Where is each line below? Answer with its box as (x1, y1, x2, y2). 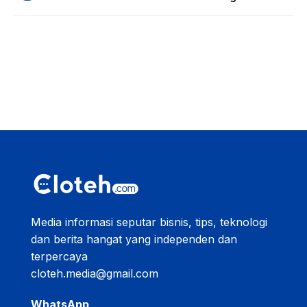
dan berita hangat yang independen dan (31, 232, 237, 247)
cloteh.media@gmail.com (31, 267, 158, 281)
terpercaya (31, 249, 88, 264)
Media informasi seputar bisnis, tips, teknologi (31, 215, 267, 230)
